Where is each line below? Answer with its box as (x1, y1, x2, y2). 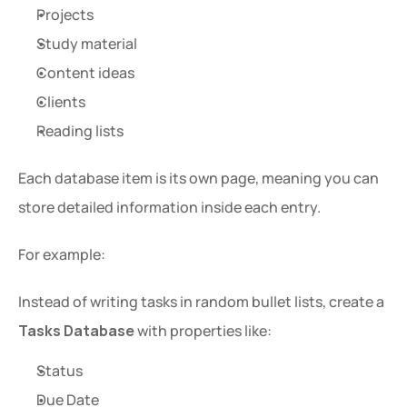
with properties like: (134, 321, 272, 341)
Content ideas (36, 63, 134, 83)
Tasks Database (18, 321, 134, 341)
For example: (18, 244, 105, 264)
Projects (36, 5, 94, 25)
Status (36, 361, 83, 381)
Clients (36, 92, 85, 112)
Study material (36, 34, 137, 54)
